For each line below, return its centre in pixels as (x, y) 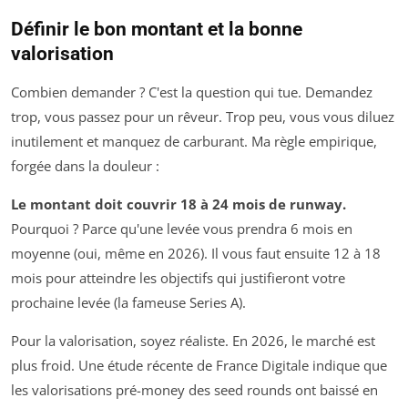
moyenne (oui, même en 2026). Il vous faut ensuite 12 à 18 (196, 253)
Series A (214, 302)
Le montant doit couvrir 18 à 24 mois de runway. (178, 204)
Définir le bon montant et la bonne (157, 29)
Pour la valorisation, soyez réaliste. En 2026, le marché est (193, 340)
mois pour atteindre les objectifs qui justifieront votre (178, 277)
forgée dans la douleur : (85, 165)
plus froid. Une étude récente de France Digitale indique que (199, 365)
